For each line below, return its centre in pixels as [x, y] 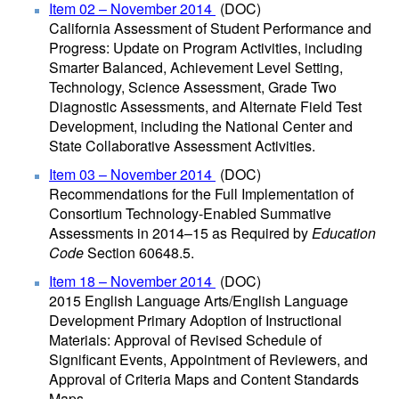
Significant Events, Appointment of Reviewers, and [208, 359]
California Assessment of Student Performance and [210, 28]
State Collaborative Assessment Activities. [182, 146]
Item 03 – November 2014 [132, 174]
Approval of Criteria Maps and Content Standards [204, 379]
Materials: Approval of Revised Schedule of [185, 340]
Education [344, 233]
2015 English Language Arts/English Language [199, 301]
